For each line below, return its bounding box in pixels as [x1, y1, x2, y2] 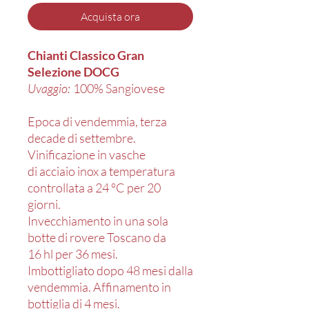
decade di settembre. [28, 130, 136, 146]
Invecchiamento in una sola [28, 212, 168, 228]
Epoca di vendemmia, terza [28, 113, 167, 129]
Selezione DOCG [28, 63, 119, 79]
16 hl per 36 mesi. [28, 246, 118, 261]
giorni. [28, 196, 61, 212]
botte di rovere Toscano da [28, 229, 166, 245]
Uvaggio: [28, 80, 72, 96]
